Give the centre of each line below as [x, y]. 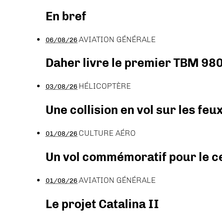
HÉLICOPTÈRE [105, 86]
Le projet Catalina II [102, 204]
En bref [66, 16]
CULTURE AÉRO [107, 133]
